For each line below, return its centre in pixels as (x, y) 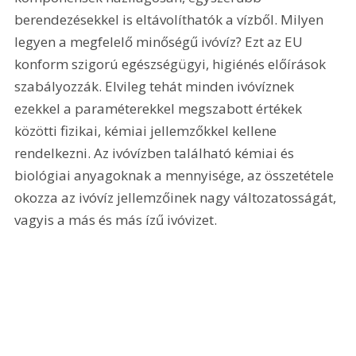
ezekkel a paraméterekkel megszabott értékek (160, 108)
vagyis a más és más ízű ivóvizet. (116, 219)
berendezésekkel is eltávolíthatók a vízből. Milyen (171, 19)
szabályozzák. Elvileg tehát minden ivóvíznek (156, 86)
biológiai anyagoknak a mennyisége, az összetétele (176, 175)
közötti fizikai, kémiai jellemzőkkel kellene (147, 130)
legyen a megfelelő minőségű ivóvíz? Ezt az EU (161, 41)
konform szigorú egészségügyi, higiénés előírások (172, 64)
